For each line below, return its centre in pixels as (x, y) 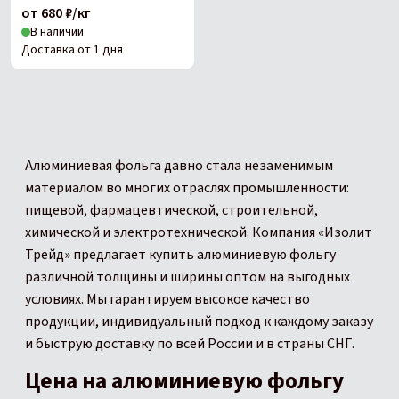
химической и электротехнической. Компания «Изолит (199, 232)
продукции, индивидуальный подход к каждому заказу (199, 322)
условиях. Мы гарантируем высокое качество (167, 299)
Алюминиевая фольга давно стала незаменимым (179, 166)
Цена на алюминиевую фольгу (184, 381)
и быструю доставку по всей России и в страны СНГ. (190, 344)
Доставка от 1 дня (72, 50)
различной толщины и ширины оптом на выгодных (187, 277)
